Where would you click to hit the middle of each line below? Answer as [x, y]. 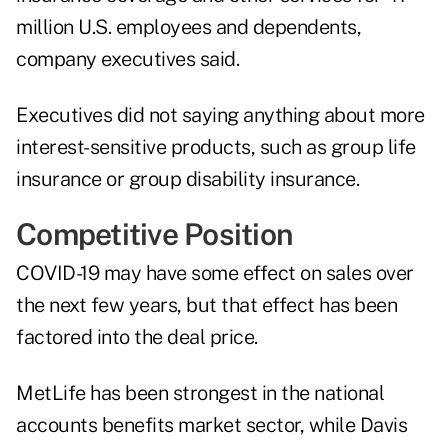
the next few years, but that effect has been [206, 305]
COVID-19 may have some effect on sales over [215, 273]
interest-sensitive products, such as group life [216, 147]
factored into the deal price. [137, 337]
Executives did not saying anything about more [220, 115]
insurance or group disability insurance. [187, 179]
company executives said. [127, 59]
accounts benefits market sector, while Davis [211, 425]
